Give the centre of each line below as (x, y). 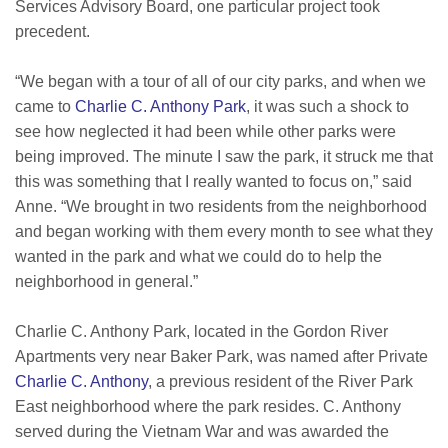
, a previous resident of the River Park (280, 382)
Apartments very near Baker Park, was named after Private (221, 357)
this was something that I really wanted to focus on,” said (213, 182)
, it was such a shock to (327, 107)
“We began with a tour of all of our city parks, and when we (220, 82)
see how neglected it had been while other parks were (205, 132)
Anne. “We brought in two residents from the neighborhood (221, 207)
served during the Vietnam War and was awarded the (202, 432)
